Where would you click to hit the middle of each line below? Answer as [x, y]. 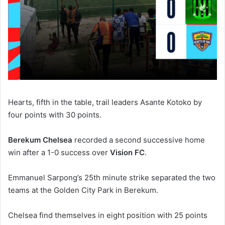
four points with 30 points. [55, 115]
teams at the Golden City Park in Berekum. [83, 190]
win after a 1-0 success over [59, 152]
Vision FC [127, 152]
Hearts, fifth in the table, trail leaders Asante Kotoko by [105, 102]
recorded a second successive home [139, 140]
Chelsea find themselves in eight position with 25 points [108, 215]
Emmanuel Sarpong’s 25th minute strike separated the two [112, 177]
